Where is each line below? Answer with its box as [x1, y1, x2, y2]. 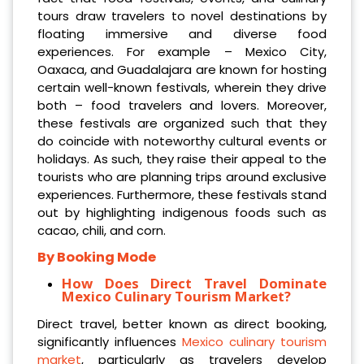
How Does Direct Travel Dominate [61, 273, 327, 292]
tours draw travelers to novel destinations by [37, 6, 327, 24]
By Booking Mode [37, 247, 156, 266]
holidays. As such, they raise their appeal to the [37, 149, 327, 167]
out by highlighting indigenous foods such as [37, 203, 327, 221]
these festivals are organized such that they [37, 114, 327, 132]
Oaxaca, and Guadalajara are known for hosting [37, 60, 327, 78]
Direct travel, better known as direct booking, [37, 314, 327, 332]
